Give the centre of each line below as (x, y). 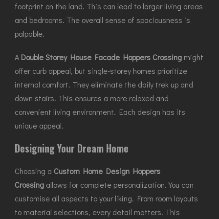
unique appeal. (39, 125)
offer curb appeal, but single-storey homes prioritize (101, 71)
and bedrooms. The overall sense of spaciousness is (102, 20)
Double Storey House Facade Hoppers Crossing (101, 57)
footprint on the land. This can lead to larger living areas (109, 6)
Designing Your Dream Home (72, 148)
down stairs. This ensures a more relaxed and (92, 98)
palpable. (30, 33)
